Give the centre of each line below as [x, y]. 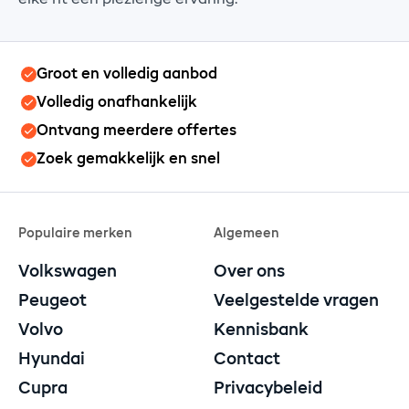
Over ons [249, 273]
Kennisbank [261, 331]
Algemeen [246, 234]
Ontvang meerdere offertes [136, 131]
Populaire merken [75, 234]
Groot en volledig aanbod [126, 74]
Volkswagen [68, 273]
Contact [247, 360]
